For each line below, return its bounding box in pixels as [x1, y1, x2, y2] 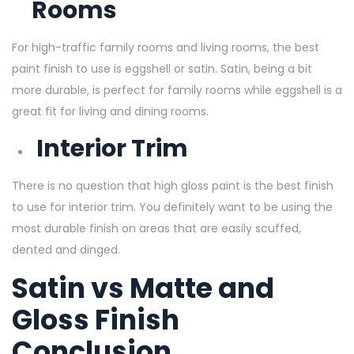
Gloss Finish [12, 299, 179, 339]
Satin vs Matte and [12, 268, 274, 307]
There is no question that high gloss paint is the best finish [12, 177, 333, 194]
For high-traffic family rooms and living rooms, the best [12, 39, 319, 55]
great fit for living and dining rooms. [12, 103, 209, 119]
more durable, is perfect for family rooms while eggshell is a [12, 81, 342, 98]
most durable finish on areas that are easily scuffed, [12, 220, 301, 236]
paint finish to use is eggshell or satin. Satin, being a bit [12, 60, 312, 77]
